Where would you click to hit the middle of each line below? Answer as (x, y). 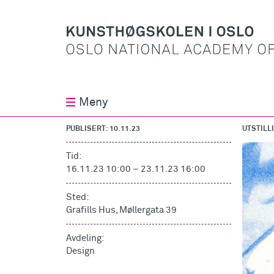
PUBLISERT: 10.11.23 (103, 129)
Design (80, 251)
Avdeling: (85, 239)
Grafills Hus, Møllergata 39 (121, 210)
